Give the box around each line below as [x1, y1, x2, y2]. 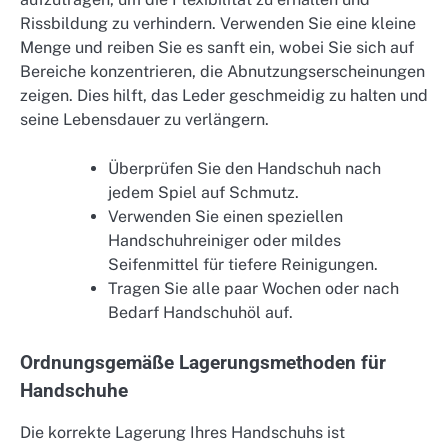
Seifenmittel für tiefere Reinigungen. [108, 254, 378, 274]
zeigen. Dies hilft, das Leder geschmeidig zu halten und [20, 86, 428, 106]
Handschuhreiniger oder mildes [108, 230, 341, 250]
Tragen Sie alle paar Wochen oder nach [108, 278, 399, 298]
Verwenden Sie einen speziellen [108, 206, 343, 226]
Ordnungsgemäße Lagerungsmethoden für [20, 351, 386, 374]
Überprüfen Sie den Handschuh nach [108, 158, 381, 178]
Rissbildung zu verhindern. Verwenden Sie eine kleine [20, 14, 416, 34]
